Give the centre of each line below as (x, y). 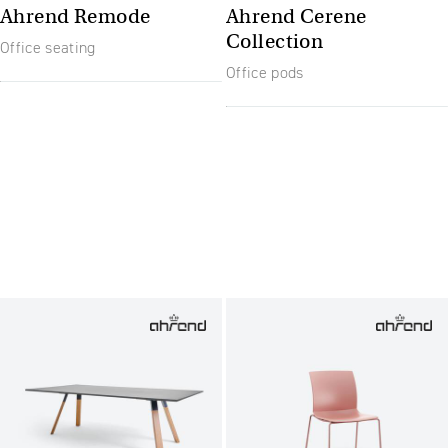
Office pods (265, 73)
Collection (275, 41)
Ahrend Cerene (296, 16)
